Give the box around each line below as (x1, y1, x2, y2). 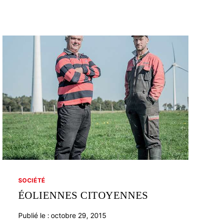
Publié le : (18, 211, 49, 220)
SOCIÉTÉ (18, 176, 45, 184)
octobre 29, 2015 (50, 211, 107, 220)
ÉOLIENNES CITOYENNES (18, 189, 148, 201)
